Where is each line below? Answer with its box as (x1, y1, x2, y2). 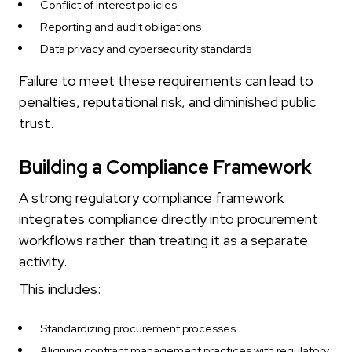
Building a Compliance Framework (19, 155, 312, 180)
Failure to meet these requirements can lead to (19, 71, 313, 90)
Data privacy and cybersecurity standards (40, 41, 251, 57)
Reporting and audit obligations (40, 19, 201, 35)
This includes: (19, 280, 101, 299)
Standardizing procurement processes (40, 321, 236, 336)
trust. (19, 114, 53, 133)
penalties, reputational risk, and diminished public (19, 93, 316, 112)
